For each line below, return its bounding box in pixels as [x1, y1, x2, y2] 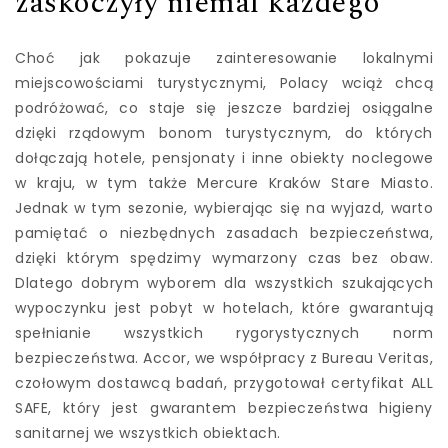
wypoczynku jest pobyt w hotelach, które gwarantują [15, 298, 433, 319]
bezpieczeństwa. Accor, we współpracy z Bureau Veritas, [15, 348, 433, 369]
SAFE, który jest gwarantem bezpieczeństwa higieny [15, 398, 433, 419]
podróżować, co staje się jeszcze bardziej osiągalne [15, 98, 433, 119]
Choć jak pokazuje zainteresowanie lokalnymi [15, 48, 433, 69]
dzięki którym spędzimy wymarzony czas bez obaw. [15, 248, 433, 269]
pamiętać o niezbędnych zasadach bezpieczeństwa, [15, 223, 433, 244]
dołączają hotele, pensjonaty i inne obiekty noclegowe [15, 148, 433, 169]
